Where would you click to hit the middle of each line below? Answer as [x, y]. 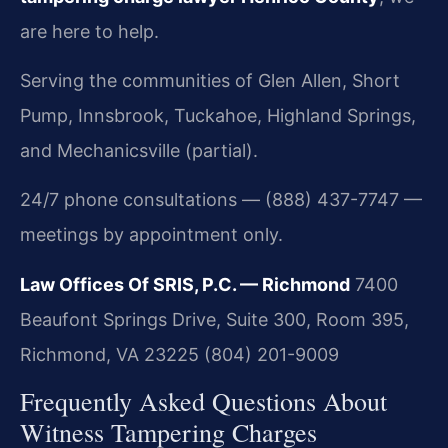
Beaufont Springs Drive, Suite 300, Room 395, [214, 319]
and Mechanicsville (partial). [139, 151]
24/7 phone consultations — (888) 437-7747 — [221, 200]
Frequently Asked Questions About [203, 401]
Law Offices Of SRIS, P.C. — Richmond [185, 284]
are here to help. [89, 31]
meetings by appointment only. [151, 235]
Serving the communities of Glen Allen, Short [210, 81]
